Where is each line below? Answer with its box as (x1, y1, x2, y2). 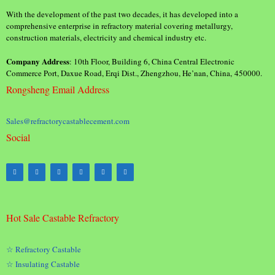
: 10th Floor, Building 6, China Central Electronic (69, 56, 234, 67)
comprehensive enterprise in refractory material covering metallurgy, (6, 20, 233, 31)
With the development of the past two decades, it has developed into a (6, 8, 238, 20)
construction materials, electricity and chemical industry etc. (6, 31, 206, 43)
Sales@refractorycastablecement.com (6, 115, 130, 126)
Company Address (6, 55, 69, 67)
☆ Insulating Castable (6, 258, 80, 269)
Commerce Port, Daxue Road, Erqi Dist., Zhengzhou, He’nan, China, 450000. (6, 68, 262, 79)
